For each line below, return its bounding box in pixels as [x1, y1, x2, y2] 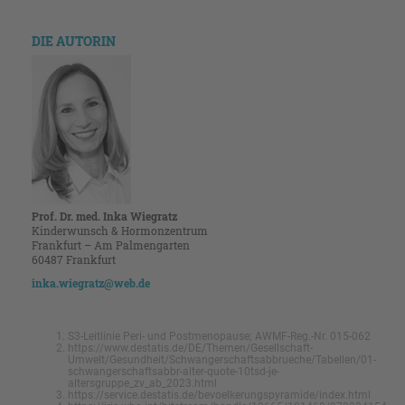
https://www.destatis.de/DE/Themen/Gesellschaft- [68, 342, 313, 355]
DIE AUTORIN [32, 33, 116, 51]
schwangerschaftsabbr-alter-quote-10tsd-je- [68, 365, 279, 379]
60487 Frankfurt [32, 252, 116, 268]
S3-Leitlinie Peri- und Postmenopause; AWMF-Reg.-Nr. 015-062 [68, 330, 371, 344]
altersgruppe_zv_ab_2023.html [68, 377, 217, 391]
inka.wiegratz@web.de [32, 276, 150, 291]
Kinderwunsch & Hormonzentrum [32, 223, 208, 239]
